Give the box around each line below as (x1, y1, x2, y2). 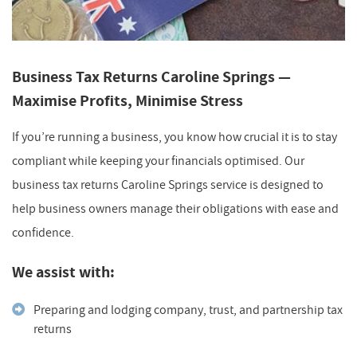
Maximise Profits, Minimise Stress (12, 90, 243, 112)
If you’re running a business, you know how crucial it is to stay (12, 128, 337, 145)
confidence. (12, 224, 74, 241)
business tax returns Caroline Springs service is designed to (12, 176, 324, 193)
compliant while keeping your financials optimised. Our (12, 152, 304, 169)
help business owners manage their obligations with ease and (12, 200, 339, 217)
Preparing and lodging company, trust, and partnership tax (33, 301, 343, 318)
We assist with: (12, 261, 115, 283)
